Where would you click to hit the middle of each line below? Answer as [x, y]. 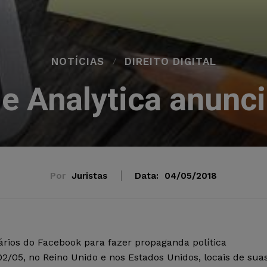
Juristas [89, 176]
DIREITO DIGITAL [170, 61]
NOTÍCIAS [77, 61]
